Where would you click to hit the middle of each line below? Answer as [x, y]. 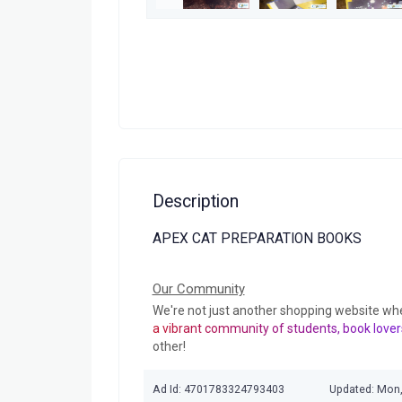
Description [195, 201]
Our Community [198, 288]
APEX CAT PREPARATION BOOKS [257, 239]
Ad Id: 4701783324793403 [218, 390]
